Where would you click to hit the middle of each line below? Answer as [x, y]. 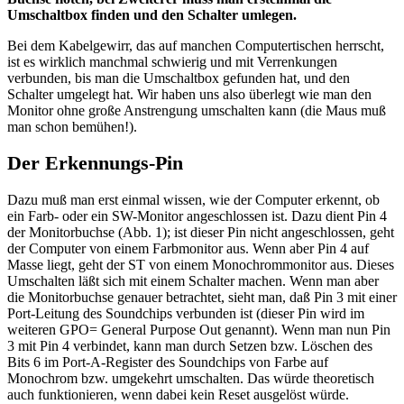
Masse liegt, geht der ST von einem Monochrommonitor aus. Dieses [201, 265]
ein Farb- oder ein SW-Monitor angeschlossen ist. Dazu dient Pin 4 [197, 216]
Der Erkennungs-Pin [95, 163]
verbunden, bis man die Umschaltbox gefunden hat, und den [179, 78]
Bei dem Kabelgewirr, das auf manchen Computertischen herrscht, [196, 45]
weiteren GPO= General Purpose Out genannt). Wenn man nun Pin [199, 330]
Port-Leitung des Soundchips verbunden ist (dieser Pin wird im [186, 314]
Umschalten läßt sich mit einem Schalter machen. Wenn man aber [193, 281]
